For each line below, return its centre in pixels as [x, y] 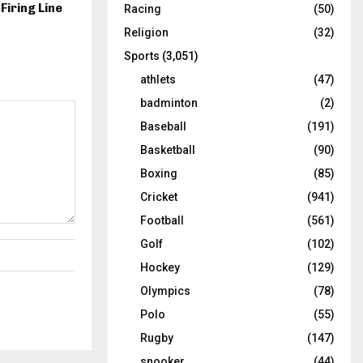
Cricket [159, 197]
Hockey [160, 268]
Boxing [159, 174]
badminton [169, 103]
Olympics [165, 291]
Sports [142, 56]
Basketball [168, 150]
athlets [158, 80]
